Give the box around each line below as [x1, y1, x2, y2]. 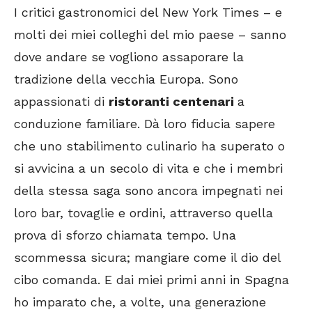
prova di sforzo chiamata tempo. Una [14, 228, 236, 243]
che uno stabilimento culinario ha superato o [14, 139, 285, 154]
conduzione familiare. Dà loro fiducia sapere [14, 116, 275, 132]
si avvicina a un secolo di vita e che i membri [14, 161, 283, 176]
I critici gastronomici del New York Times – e [14, 5, 282, 20]
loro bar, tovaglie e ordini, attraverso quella [14, 205, 273, 221]
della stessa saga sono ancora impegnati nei [14, 183, 283, 198]
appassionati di [14, 94, 109, 109]
